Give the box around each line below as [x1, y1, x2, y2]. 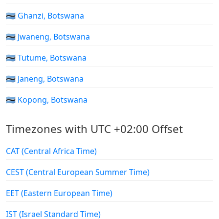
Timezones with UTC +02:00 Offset [6, 121, 183, 137]
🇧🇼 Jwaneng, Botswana [6, 31, 90, 43]
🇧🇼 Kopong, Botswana [6, 94, 88, 106]
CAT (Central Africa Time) [6, 146, 97, 157]
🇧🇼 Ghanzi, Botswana [6, 10, 84, 22]
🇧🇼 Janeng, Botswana [6, 73, 84, 85]
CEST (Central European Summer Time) [6, 167, 150, 178]
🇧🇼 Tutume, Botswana [6, 52, 87, 64]
